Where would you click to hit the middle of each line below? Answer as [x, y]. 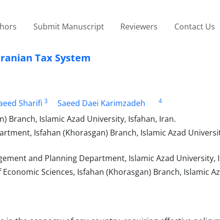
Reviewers [139, 26]
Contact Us [194, 26]
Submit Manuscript [69, 26]
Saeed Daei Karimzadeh [101, 103]
